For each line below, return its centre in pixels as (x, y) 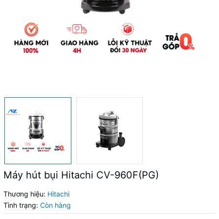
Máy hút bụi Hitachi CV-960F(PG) (81, 175)
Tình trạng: (21, 205)
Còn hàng (55, 205)
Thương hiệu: (24, 194)
